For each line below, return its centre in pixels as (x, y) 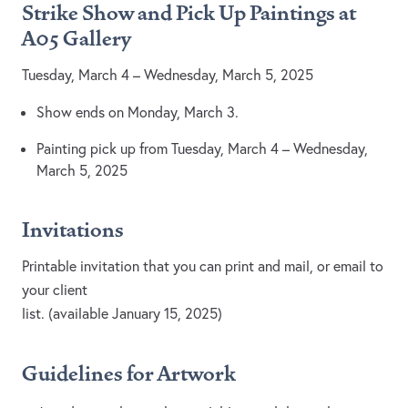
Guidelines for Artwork (129, 375)
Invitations (73, 231)
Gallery (95, 40)
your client (55, 290)
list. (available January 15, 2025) (122, 314)
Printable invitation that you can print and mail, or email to (203, 266)
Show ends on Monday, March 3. (138, 112)
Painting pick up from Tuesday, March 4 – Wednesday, (202, 149)
